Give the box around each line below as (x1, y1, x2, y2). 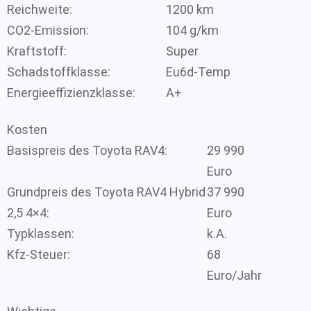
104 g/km (166, 23, 219, 37)
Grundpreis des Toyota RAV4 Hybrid (7, 184, 205, 199)
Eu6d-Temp (166, 65, 230, 79)
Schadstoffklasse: (7, 65, 110, 79)
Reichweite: (7, 2, 72, 17)
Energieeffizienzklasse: (7, 85, 135, 100)
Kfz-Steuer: (7, 246, 70, 262)
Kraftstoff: (7, 44, 67, 58)
